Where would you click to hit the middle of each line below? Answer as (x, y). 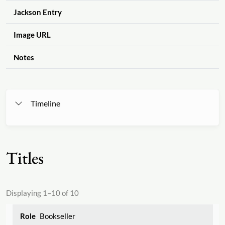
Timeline (45, 103)
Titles (25, 158)
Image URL (32, 35)
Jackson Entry (37, 12)
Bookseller (57, 216)
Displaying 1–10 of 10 (42, 193)
